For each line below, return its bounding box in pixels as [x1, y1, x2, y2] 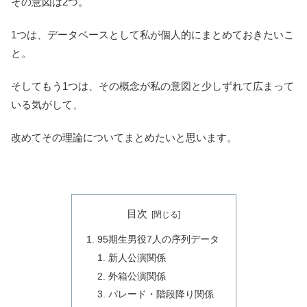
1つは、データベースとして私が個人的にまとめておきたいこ [11, 29, 294, 41]
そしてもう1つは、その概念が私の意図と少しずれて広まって [11, 80, 294, 93]
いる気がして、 [11, 99, 83, 111]
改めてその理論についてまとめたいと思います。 [11, 132, 237, 144]
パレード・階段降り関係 [108, 289, 214, 300]
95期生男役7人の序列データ [97, 234, 219, 245]
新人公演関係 [108, 252, 166, 263]
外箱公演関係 [108, 271, 166, 282]
